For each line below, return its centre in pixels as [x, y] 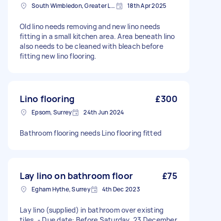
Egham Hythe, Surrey [61, 189]
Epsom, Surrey [52, 112]
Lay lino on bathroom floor [76, 176]
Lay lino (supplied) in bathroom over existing [92, 210]
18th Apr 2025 [147, 6]
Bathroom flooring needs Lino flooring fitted [91, 133]
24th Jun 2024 [104, 112]
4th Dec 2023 [121, 189]
